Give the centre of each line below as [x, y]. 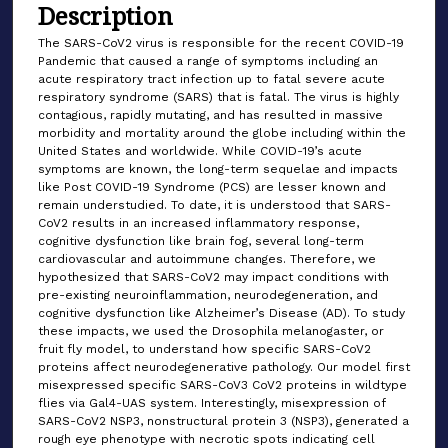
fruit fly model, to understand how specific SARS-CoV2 [204, 349]
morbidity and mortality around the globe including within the [222, 133]
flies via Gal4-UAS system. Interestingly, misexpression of [212, 403]
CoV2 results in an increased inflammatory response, [198, 223]
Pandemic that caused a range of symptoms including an [208, 61]
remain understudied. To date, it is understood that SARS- [214, 205]
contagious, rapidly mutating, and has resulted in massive [210, 115]
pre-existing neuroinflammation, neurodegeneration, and [208, 295]
